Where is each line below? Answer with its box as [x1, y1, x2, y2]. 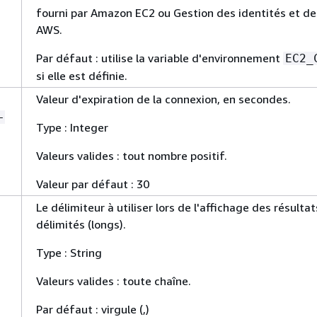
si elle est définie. [36, 69, 127, 83]
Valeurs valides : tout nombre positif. [36, 149, 227, 163]
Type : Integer [36, 120, 108, 134]
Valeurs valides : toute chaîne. [36, 274, 191, 288]
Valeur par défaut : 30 [36, 177, 149, 191]
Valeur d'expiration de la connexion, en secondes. [36, 92, 291, 106]
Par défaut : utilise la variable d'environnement [36, 51, 283, 65]
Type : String [36, 246, 102, 260]
